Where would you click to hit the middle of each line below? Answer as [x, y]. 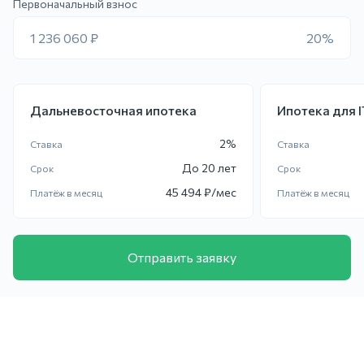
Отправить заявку [182, 257]
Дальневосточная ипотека [113, 110]
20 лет [219, 168]
